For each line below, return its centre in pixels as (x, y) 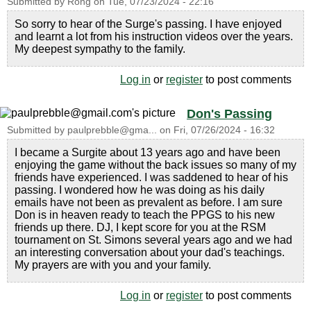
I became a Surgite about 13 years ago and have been (148, 152)
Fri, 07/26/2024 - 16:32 (224, 130)
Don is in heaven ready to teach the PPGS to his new (145, 215)
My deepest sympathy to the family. (100, 49)
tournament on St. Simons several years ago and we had (153, 239)
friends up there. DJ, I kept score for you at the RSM (140, 227)
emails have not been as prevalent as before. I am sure (149, 202)
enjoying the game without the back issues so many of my (155, 165)
